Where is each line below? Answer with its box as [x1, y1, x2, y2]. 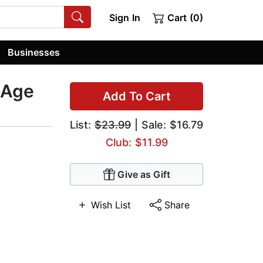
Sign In [109, 12, 140, 23]
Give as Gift [117, 168, 170, 181]
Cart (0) [164, 12, 203, 23]
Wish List [90, 199, 131, 211]
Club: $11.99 [105, 136, 168, 149]
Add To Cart [102, 89, 171, 104]
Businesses [8, 46, 60, 58]
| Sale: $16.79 [131, 119, 203, 131]
